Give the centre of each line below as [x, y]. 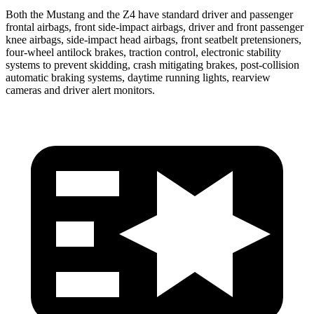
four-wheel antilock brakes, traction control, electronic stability [143, 52]
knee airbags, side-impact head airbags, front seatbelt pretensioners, [153, 39]
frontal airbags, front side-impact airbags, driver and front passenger [155, 27]
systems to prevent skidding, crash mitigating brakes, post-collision [152, 64]
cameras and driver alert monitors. [80, 90]
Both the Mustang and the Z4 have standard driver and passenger [149, 14]
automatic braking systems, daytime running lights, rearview [138, 77]
